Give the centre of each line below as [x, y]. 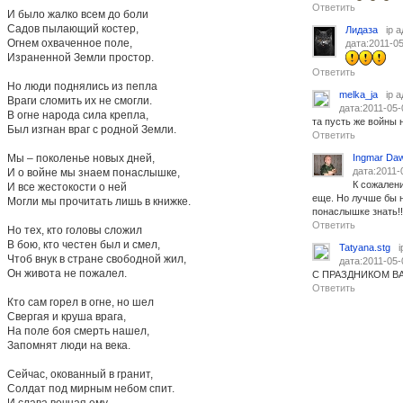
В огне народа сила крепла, [78, 115]
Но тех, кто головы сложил [75, 230]
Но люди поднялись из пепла [82, 86]
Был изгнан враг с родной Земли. [92, 129]
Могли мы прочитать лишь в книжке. [99, 201]
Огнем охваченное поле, [70, 43]
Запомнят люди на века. [69, 345]
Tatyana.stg [365, 247]
